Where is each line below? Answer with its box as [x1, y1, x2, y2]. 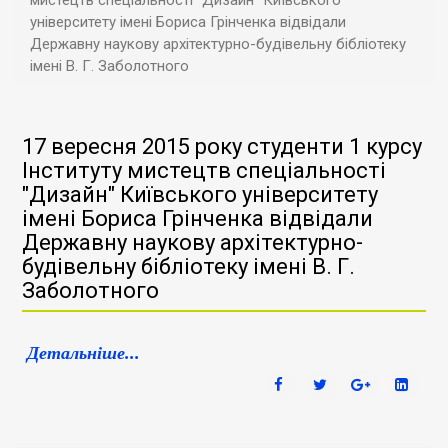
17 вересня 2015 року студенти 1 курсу [22, 134, 422, 159]
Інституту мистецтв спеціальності [22, 158, 386, 183]
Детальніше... [27, 343, 140, 363]
